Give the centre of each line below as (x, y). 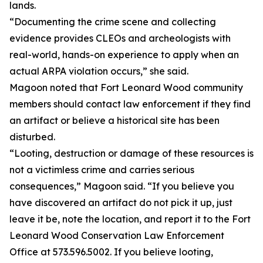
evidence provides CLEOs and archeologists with (120, 38)
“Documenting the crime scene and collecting (113, 22)
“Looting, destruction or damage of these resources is (131, 153)
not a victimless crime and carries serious (102, 170)
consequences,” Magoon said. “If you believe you (122, 186)
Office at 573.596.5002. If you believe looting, (111, 252)
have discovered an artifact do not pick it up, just (121, 203)
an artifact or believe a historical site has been (114, 120)
